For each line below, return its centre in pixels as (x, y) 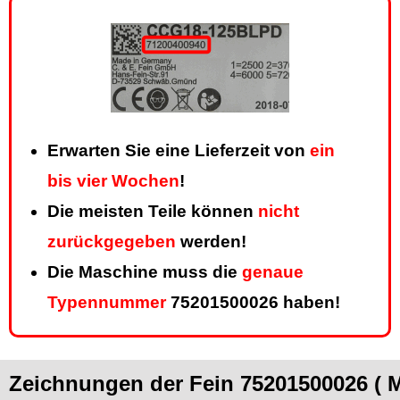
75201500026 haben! (253, 303)
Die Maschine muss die (145, 272)
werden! (211, 242)
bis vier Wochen (113, 181)
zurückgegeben (112, 242)
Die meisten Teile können (153, 212)
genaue (273, 272)
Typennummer (107, 303)
